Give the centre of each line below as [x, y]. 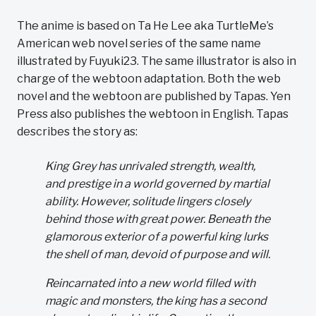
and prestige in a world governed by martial [157, 184]
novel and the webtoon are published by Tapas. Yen [154, 96]
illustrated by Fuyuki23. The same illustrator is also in [157, 61]
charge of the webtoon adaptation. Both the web [149, 79]
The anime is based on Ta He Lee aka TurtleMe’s [145, 26]
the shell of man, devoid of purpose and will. [158, 254]
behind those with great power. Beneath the [158, 219]
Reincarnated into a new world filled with [150, 283]
